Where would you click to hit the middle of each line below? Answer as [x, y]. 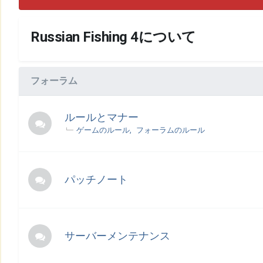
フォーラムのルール [171, 130]
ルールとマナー [102, 117]
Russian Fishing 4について [113, 37]
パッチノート [96, 179]
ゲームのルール [103, 130]
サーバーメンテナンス [117, 236]
